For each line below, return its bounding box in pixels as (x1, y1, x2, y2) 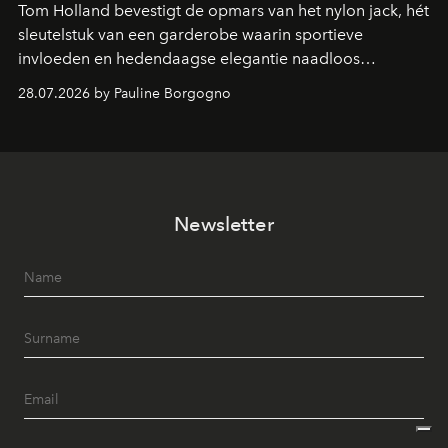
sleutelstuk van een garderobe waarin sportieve (18, 25, 363, 45)
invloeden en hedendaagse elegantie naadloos (18, 49, 360, 69)
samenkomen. (18, 73, 120, 93)
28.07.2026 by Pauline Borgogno (18, 85, 231, 103)
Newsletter (174, 212, 274, 237)
